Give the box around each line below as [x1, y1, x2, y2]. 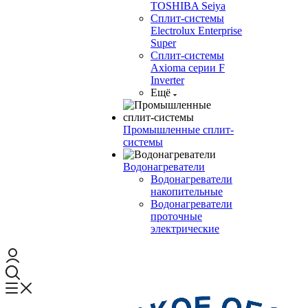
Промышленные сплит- [123, 124, 234, 135]
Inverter [151, 74, 184, 86]
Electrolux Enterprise [151, 25, 242, 36]
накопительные [151, 186, 223, 197]
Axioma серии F [151, 62, 225, 74]
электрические [151, 223, 219, 234]
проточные [151, 210, 202, 222]
